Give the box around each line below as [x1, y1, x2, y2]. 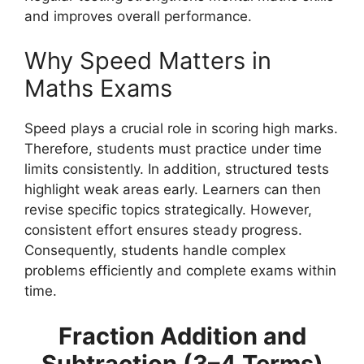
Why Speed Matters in [24, 46, 271, 76]
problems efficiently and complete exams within [24, 262, 336, 279]
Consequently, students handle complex [24, 242, 286, 259]
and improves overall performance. [24, 7, 252, 24]
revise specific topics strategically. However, [24, 201, 312, 219]
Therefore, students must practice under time [24, 141, 322, 158]
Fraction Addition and [58, 321, 306, 350]
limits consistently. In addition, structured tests [24, 161, 329, 178]
